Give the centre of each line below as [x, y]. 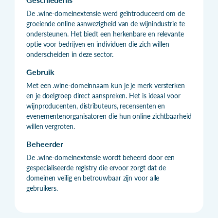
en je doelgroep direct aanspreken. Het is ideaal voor [103, 95]
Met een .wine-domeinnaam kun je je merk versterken [106, 85]
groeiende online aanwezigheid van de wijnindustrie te [106, 23]
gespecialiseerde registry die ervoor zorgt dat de [96, 167]
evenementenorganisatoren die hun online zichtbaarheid [109, 116]
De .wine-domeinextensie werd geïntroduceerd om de [106, 13]
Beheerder [45, 144]
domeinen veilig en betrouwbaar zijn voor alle [93, 178]
